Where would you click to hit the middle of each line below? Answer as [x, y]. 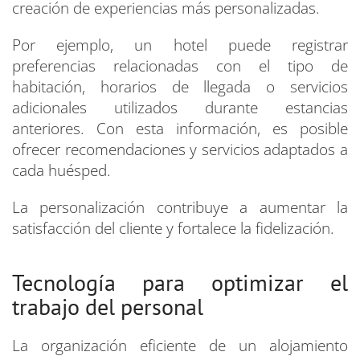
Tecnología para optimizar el [180, 283]
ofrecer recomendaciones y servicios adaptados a [180, 150]
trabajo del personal [108, 307]
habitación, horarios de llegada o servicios [180, 87]
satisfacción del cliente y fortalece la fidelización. [173, 229]
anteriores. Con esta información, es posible [180, 129]
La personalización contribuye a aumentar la [180, 208]
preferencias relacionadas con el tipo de [180, 66]
